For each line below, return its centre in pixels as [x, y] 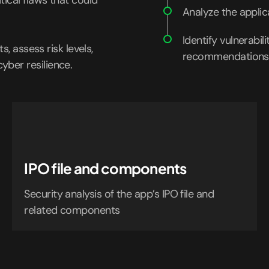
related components [72, 210]
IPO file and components [105, 168]
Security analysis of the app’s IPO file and [119, 194]
